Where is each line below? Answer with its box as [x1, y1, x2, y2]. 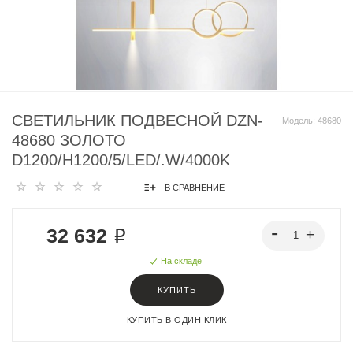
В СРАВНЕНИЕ [165, 182, 225, 192]
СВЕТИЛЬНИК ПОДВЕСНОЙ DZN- [12, 112, 263, 129]
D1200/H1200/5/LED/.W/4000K [12, 151, 230, 169]
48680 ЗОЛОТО [12, 132, 126, 149]
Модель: [282, 116, 318, 125]
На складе [161, 256, 202, 266]
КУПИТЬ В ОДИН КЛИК [126, 315, 227, 325]
